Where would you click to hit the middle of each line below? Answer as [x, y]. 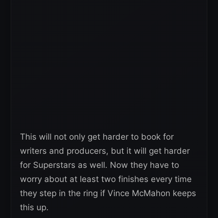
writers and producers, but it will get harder [105, 151]
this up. [34, 207]
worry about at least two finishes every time [106, 179]
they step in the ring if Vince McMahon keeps [108, 193]
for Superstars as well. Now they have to [100, 165]
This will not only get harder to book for [97, 137]
